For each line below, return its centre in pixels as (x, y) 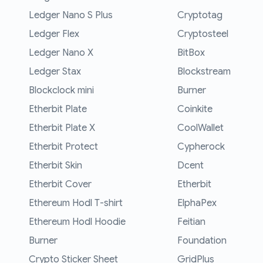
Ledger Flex (54, 34)
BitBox (191, 53)
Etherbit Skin (55, 166)
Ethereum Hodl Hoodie (77, 222)
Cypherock (201, 147)
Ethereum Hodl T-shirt (76, 203)
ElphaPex (197, 203)
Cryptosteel (203, 34)
